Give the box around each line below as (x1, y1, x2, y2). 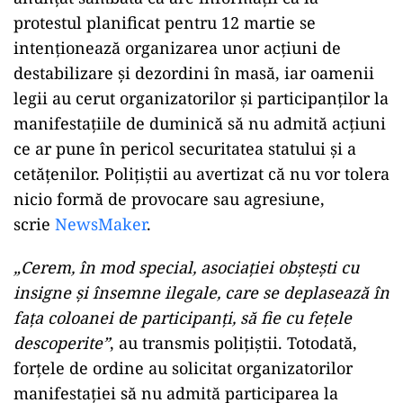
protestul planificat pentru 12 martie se (13, 11, 316, 33)
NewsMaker (55, 212, 147, 235)
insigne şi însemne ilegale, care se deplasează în (13, 281, 390, 303)
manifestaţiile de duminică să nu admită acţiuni (13, 112, 386, 134)
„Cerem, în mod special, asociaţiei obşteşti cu (13, 255, 359, 278)
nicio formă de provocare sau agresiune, (13, 187, 325, 210)
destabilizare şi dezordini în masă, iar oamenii (13, 61, 374, 84)
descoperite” (13, 331, 110, 354)
